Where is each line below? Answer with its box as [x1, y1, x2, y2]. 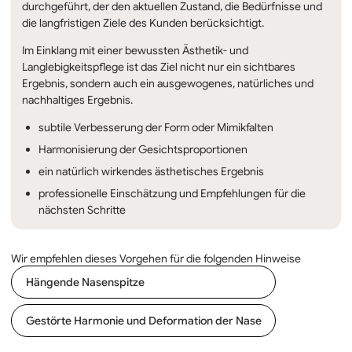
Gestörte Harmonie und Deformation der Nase [25, 313, 262, 328]
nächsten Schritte [38, 202, 126, 217]
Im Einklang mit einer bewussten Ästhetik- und [22, 42, 248, 57]
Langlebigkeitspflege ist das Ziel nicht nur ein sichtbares [22, 59, 295, 74]
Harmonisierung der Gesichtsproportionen [38, 141, 247, 156]
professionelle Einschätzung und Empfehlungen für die [38, 185, 306, 200]
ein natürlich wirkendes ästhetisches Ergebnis [38, 163, 264, 178]
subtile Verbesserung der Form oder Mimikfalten [38, 119, 273, 134]
